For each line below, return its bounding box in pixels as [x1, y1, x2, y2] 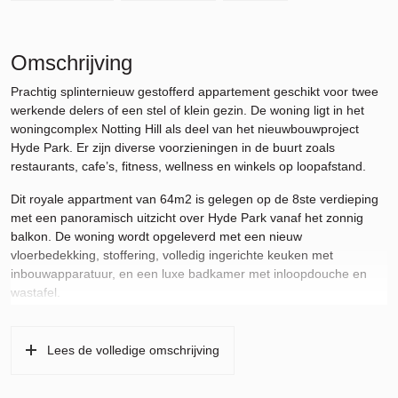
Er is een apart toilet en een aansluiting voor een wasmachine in [11, 318, 370, 332]
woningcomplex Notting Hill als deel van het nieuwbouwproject [11, 122, 359, 136]
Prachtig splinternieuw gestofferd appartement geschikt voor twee [11, 84, 378, 99]
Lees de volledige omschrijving [47, 343, 219, 357]
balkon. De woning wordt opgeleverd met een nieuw [11, 229, 302, 243]
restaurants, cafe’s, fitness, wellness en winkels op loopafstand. [11, 159, 366, 173]
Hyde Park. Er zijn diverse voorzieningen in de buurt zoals [11, 140, 335, 155]
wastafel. [11, 285, 60, 299]
